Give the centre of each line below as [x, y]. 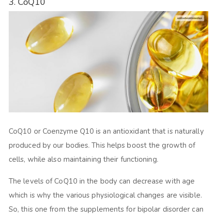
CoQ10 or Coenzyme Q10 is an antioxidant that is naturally [106, 132]
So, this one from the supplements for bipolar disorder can [106, 209]
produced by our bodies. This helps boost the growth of [102, 146]
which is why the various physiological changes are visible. [105, 195]
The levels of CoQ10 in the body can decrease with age [102, 181]
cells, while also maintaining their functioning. [85, 160]
